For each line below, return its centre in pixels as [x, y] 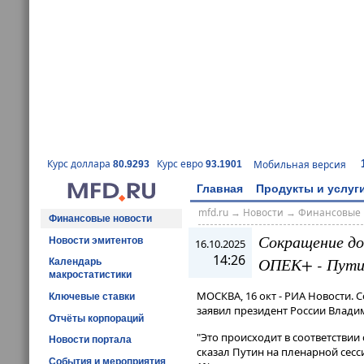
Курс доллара [80, 164]
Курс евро [181, 164]
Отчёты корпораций [96, 318]
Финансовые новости [100, 218]
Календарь [75, 262]
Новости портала [90, 340]
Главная [220, 188]
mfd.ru [213, 213]
